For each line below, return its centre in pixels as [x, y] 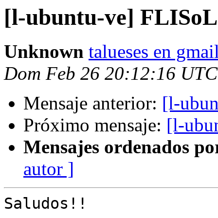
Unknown [44, 52]
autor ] [49, 169]
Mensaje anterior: [93, 103]
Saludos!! [45, 204]
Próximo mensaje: [95, 125]
